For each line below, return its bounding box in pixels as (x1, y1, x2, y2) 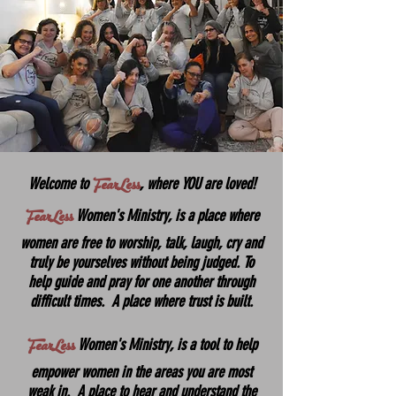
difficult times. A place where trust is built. (30, 292, 253, 311)
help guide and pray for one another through (28, 272, 255, 292)
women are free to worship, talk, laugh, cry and (20, 233, 263, 253)
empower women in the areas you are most (31, 362, 252, 382)
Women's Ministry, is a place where (72, 206, 259, 225)
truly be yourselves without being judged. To (29, 253, 254, 272)
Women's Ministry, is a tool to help (73, 335, 257, 354)
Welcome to (27, 174, 92, 194)
